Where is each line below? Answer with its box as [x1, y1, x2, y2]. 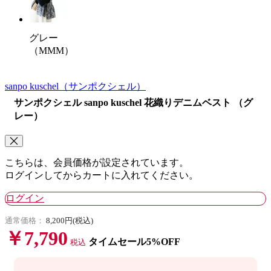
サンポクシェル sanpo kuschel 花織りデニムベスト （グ [14, 97, 253, 108]
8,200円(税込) [46, 216, 93, 226]
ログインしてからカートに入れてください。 [5, 170, 198, 181]
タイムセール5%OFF [88, 237, 180, 247]
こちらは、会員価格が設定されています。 [5, 157, 189, 168]
